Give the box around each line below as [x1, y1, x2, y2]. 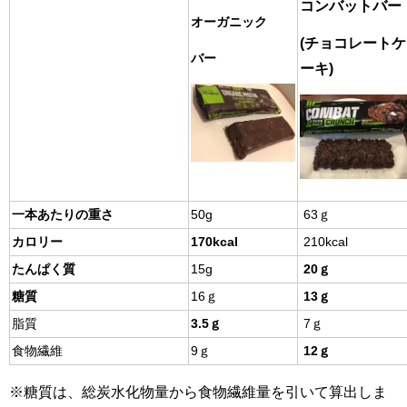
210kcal [300, 234, 348, 249]
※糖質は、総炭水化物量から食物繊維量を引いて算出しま [9, 383, 387, 400]
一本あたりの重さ [12, 207, 114, 222]
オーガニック [191, 15, 267, 29]
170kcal [191, 234, 238, 249]
